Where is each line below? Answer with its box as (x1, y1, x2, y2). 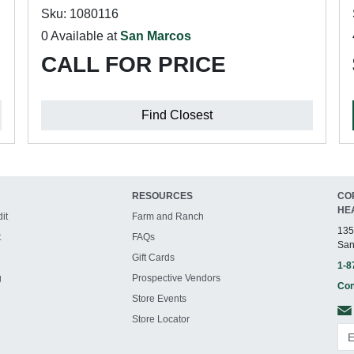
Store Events (132, 293, 187, 304)
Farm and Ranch (132, 211, 205, 222)
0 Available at (40, 29, 120, 43)
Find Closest (141, 108, 213, 122)
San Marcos (119, 29, 191, 43)
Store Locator (132, 314, 190, 325)
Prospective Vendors (132, 273, 221, 284)
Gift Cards (132, 252, 175, 263)
